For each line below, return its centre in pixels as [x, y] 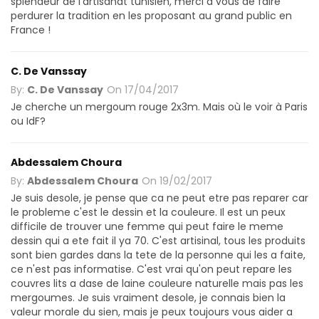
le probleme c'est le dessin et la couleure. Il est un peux [148, 212]
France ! [31, 30]
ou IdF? [28, 121]
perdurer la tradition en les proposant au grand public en [151, 15]
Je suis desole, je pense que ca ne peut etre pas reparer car [159, 198]
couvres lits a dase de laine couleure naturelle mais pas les [157, 283]
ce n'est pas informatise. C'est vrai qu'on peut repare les [151, 269]
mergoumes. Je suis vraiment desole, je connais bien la [148, 297]
